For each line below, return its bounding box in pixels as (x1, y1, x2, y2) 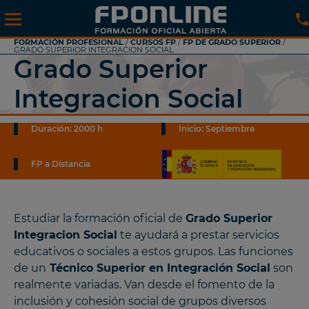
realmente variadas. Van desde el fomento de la (14, 277, 275, 291)
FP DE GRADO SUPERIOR (183, 37, 281, 47)
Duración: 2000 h (31, 123, 103, 134)
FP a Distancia (31, 158, 90, 169)
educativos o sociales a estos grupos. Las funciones (14, 244, 293, 258)
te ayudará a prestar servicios (117, 228, 279, 241)
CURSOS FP (130, 37, 176, 47)
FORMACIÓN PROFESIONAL (14, 37, 123, 47)
